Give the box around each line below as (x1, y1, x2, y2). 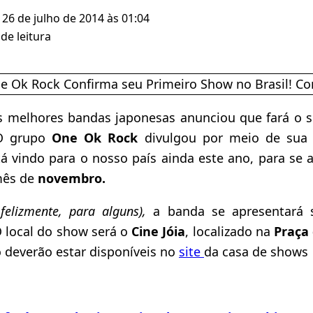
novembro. (38, 169, 105, 187)
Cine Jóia (131, 222, 186, 240)
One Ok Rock (52, 129, 145, 146)
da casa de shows (204, 242, 308, 260)
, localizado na (185, 222, 275, 240)
